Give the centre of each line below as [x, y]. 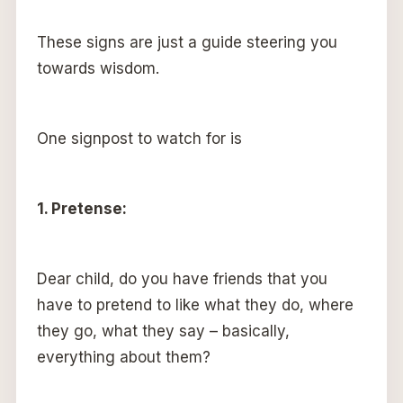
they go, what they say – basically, [163, 331]
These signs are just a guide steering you [187, 42]
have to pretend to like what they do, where [195, 304]
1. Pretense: [81, 208]
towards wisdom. [98, 68]
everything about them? [123, 357]
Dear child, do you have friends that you [182, 278]
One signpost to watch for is [139, 138]
